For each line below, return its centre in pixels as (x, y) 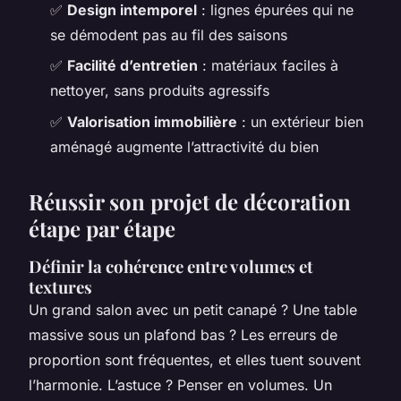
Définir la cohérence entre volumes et (171, 266)
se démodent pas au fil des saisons (169, 34)
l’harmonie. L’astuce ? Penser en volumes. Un (180, 384)
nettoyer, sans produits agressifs (160, 91)
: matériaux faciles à (268, 66)
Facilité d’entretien (132, 66)
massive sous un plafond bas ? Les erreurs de (183, 334)
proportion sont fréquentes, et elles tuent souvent (195, 359)
